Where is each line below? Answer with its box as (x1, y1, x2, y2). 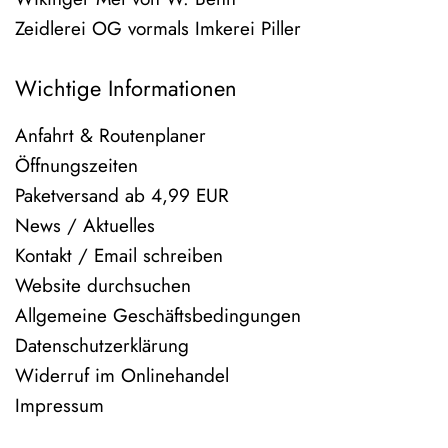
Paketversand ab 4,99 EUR (15, 181, 229, 209)
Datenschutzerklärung (15, 331, 189, 359)
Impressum (15, 391, 104, 419)
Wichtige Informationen (15, 72, 237, 105)
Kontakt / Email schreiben (15, 241, 223, 269)
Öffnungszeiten (15, 151, 138, 179)
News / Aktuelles (15, 211, 155, 239)
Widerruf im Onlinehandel (15, 361, 229, 389)
